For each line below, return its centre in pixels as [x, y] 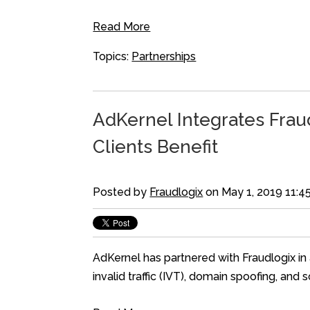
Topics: [112, 57]
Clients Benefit [156, 147]
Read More [122, 27]
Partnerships [164, 57]
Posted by [121, 192]
